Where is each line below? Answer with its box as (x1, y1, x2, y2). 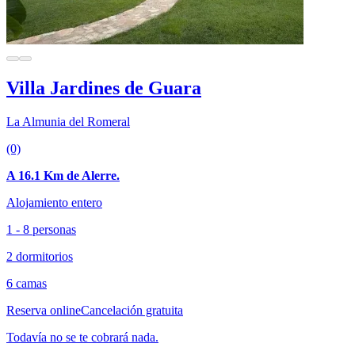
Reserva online (6, 303, 81, 317)
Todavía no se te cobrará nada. (6, 330, 158, 344)
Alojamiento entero (6, 195, 102, 209)
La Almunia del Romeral (6, 114, 130, 128)
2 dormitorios (6, 249, 73, 263)
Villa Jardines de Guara (6, 77, 201, 98)
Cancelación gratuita (81, 303, 183, 317)
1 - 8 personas (6, 222, 76, 236)
